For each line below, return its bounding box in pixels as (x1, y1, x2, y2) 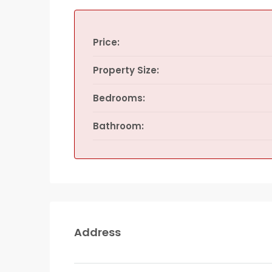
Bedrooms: (93, 92, 145, 104)
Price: (93, 36, 120, 49)
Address (74, 225, 121, 240)
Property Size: (93, 64, 159, 76)
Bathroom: (93, 120, 144, 132)
